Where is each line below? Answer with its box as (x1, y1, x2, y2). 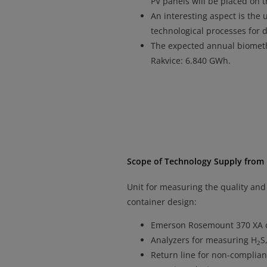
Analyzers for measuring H (150, 234, 257, 246)
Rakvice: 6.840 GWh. (150, 54, 231, 66)
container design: (126, 196, 197, 208)
